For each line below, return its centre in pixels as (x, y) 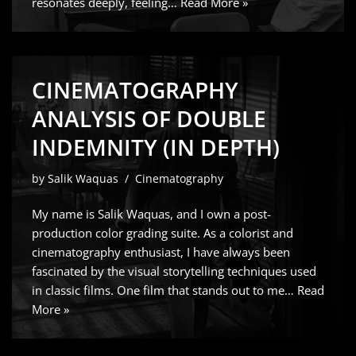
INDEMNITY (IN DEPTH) (156, 147)
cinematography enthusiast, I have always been (161, 252)
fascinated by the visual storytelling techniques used (174, 271)
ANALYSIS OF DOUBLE (149, 118)
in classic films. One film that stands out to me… (164, 290)
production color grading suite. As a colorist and (163, 233)
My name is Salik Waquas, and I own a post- (151, 214)
